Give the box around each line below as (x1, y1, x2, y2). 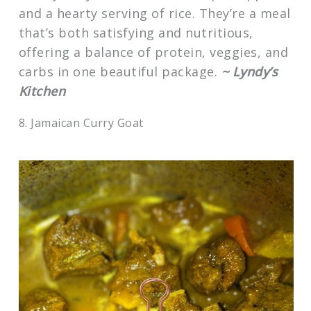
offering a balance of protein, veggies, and (18, 43, 289, 60)
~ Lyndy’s (221, 62, 278, 80)
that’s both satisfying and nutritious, (18, 24, 253, 41)
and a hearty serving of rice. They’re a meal (18, 4, 291, 22)
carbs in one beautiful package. (18, 62, 221, 80)
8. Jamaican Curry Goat (18, 115, 144, 131)
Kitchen (18, 82, 66, 99)
